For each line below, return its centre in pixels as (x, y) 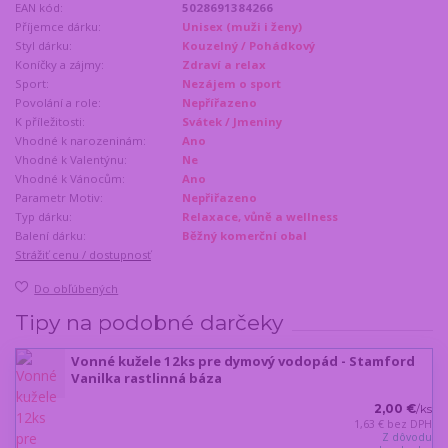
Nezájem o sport (232, 83)
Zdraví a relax (224, 64)
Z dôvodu (406, 437)
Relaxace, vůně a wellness (260, 216)
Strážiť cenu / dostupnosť (83, 254)
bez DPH (409, 424)
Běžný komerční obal (245, 235)
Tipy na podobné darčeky (149, 322)
